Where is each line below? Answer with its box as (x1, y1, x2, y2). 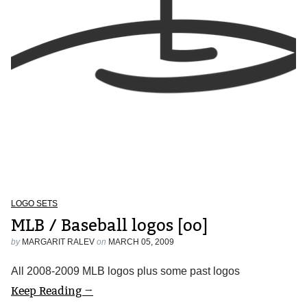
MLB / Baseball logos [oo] (11, 214, 208, 235)
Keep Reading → (11, 284, 93, 297)
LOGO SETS (11, 198, 58, 208)
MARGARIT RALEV (22, 236, 95, 247)
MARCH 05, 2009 (108, 236, 174, 247)
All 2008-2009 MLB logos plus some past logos (11, 265, 240, 277)
